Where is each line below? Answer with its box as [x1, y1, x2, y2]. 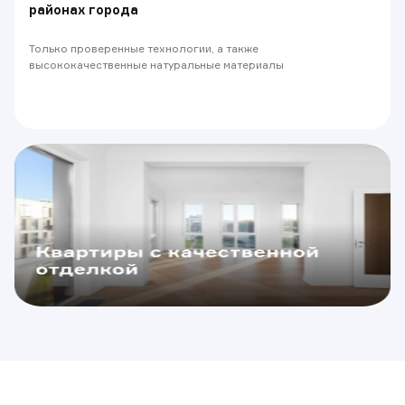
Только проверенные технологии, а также [29, 42, 259, 55]
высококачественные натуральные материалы [29, 58, 284, 71]
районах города [29, 2, 138, 17]
